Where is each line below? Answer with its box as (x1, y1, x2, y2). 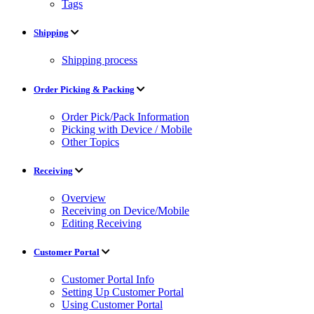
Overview (62, 192, 106, 205)
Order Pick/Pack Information (62, 110, 189, 123)
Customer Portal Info (62, 273, 154, 286)
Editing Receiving (62, 217, 142, 230)
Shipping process (62, 54, 137, 67)
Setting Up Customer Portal (62, 286, 184, 299)
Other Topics (62, 135, 119, 148)
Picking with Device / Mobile (62, 123, 192, 135)
